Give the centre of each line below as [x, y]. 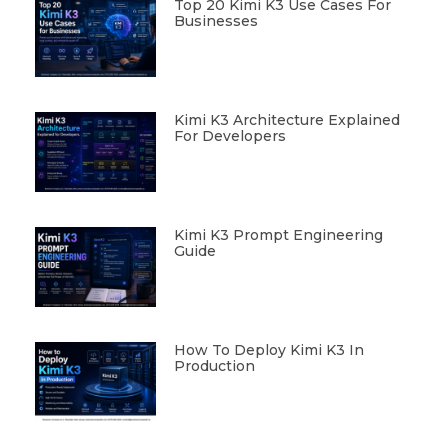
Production [214, 365]
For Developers [229, 135]
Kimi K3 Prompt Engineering [278, 234]
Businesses [215, 21]
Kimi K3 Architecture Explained [286, 119]
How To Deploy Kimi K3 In [268, 349]
